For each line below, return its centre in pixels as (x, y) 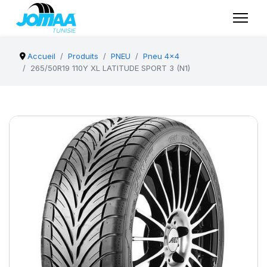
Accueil (42, 56)
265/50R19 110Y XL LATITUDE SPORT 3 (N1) (110, 68)
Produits (83, 56)
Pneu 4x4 (162, 56)
